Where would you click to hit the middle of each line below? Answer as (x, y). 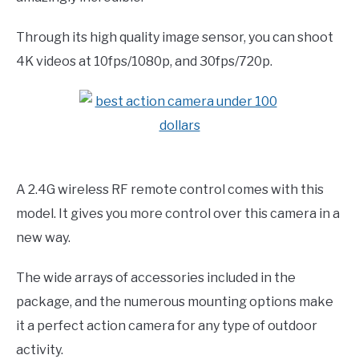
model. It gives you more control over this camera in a (178, 213)
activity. (40, 349)
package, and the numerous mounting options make (175, 301)
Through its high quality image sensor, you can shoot (175, 37)
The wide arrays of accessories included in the (156, 277)
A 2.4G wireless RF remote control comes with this (170, 189)
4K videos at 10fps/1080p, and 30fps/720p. (144, 61)
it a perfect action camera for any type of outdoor (167, 325)
